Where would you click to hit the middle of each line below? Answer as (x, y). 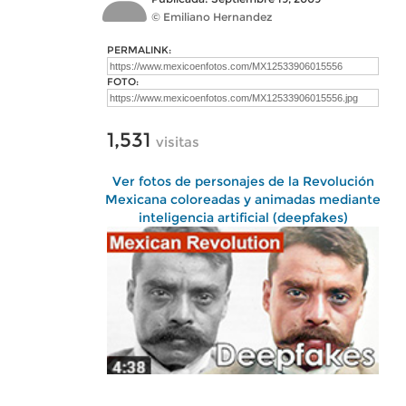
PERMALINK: (139, 50)
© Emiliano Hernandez (212, 17)
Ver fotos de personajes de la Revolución (243, 181)
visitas (178, 142)
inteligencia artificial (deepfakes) (243, 217)
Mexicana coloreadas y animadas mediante (243, 199)
